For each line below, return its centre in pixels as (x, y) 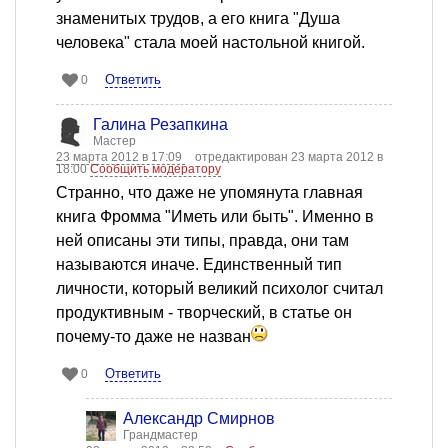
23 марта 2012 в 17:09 (120, 157)
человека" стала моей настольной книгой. (210, 43)
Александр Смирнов (199, 419)
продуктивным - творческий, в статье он (204, 313)
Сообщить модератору (155, 169)
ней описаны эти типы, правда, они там (202, 241)
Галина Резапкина (160, 125)
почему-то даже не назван (153, 337)
